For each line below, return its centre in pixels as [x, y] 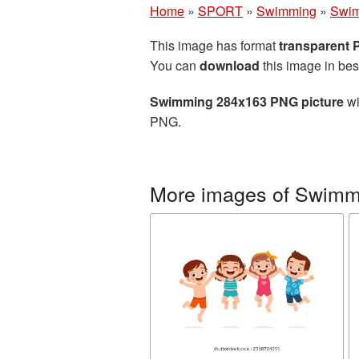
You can [175, 65]
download [230, 65]
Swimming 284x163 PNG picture [247, 101]
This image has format [214, 45]
